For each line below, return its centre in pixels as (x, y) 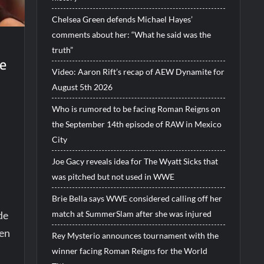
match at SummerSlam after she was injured (131, 213)
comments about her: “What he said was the (131, 34)
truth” (62, 49)
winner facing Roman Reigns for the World (129, 250)
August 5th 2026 (82, 87)
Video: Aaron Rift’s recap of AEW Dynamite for (138, 71)
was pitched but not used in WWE (113, 176)
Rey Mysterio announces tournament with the (135, 235)
